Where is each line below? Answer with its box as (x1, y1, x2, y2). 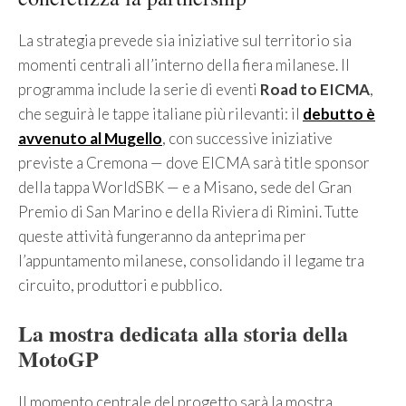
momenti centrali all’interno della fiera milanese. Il (18, 55, 350, 75)
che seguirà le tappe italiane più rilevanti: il (18, 104, 303, 124)
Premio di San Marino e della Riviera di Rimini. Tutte (18, 202, 359, 222)
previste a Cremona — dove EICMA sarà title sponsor (18, 153, 370, 173)
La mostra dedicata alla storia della (18, 316, 348, 349)
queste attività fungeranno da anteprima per (18, 227, 306, 246)
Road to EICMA (260, 80, 370, 100)
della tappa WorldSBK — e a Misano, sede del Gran (18, 178, 352, 198)
